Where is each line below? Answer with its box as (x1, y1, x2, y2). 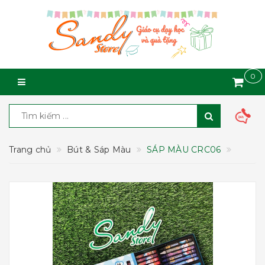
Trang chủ (9, 144, 51, 155)
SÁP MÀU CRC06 (147, 144, 221, 155)
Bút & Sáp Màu (67, 144, 131, 155)
